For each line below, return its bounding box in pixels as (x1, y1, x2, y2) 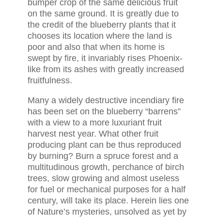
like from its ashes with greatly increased (27, 64, 184, 74)
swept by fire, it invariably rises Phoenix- (27, 53, 183, 63)
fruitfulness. (27, 76, 72, 85)
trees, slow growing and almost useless (27, 173, 179, 183)
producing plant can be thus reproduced (27, 140, 181, 150)
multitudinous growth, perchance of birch (27, 162, 184, 172)
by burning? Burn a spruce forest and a (27, 151, 178, 161)
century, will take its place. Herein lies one (27, 196, 189, 205)
